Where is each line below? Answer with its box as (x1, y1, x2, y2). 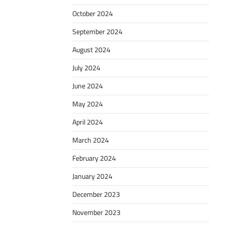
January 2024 (72, 171, 113, 182)
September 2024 (72, 26, 123, 38)
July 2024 (72, 62, 100, 74)
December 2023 (72, 189, 120, 200)
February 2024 (72, 153, 116, 164)
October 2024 (72, 8, 113, 20)
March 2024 (72, 135, 109, 146)
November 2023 (72, 207, 121, 218)
